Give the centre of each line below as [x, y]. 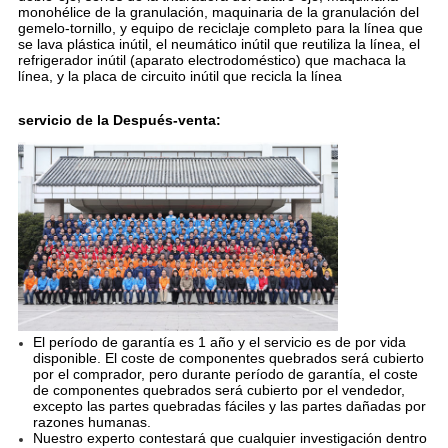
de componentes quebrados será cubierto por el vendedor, [218, 390]
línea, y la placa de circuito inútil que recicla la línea [179, 76]
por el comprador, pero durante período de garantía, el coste [225, 374]
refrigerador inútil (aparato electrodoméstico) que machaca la [211, 60]
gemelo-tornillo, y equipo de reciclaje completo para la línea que [220, 28]
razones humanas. [91, 422]
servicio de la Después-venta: [119, 120]
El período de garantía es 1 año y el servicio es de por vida [219, 342]
